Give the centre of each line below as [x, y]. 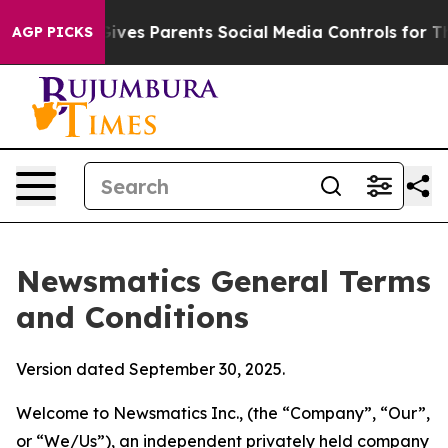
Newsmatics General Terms [223, 281]
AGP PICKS [52, 32]
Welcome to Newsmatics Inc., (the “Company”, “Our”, [223, 413]
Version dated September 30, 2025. [150, 369]
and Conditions [132, 317]
